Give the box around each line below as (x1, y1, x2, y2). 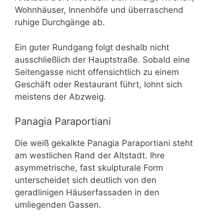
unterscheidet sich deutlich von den (15, 175, 156, 185)
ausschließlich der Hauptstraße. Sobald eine (15, 54, 190, 65)
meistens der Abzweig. (15, 91, 106, 102)
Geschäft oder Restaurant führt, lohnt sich (15, 79, 182, 89)
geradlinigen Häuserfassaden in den (15, 187, 159, 198)
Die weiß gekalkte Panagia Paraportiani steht (15, 138, 193, 148)
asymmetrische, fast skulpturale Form (15, 163, 163, 173)
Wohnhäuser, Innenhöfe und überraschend (15, 5, 184, 15)
